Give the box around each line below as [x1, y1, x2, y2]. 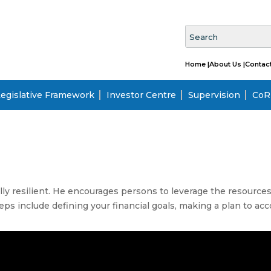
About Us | [209, 60, 245, 68]
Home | [185, 60, 209, 68]
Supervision [188, 89, 240, 100]
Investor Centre [106, 89, 176, 100]
